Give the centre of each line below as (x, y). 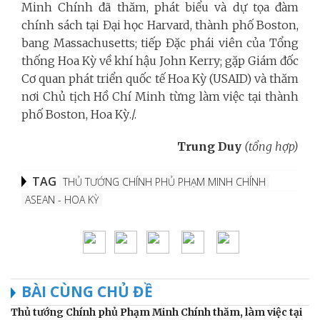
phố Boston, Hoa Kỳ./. (79, 114)
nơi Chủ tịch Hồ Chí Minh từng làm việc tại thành (160, 96)
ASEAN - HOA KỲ (62, 199)
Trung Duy (209, 146)
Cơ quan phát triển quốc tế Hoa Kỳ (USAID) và (145, 78)
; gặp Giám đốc (259, 60)
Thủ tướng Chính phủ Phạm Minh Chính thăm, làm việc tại (156, 312)
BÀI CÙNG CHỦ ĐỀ (87, 291)
